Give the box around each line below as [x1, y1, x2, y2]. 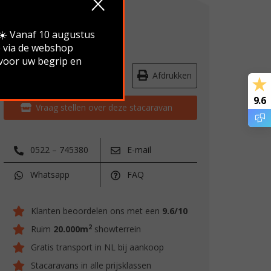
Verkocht [4, 16, 100, 44]
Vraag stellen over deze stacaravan [36, 102, 172, 113]
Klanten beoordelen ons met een [31, 205, 162, 217]
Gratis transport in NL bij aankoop [31, 241, 164, 253]
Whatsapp [28, 169, 70, 180]
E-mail [125, 144, 151, 155]
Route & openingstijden [24, 70, 117, 81]
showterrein [92, 223, 141, 235]
